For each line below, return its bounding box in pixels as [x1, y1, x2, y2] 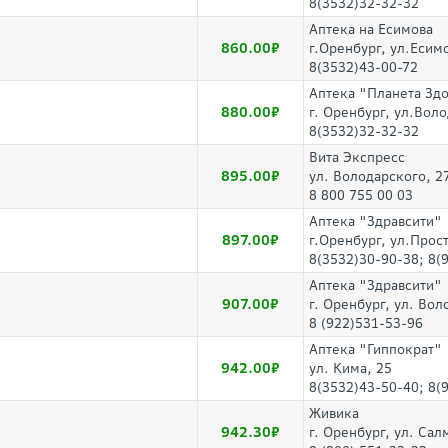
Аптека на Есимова [309, 21, 433, 38]
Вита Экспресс [309, 149, 405, 166]
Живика [309, 405, 359, 422]
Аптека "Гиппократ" [309, 341, 442, 358]
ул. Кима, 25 [309, 360, 392, 377]
